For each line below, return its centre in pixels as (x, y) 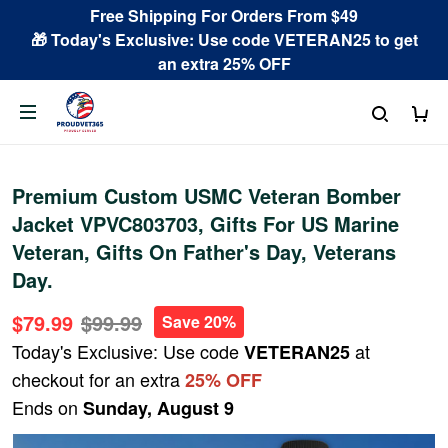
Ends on (47, 407)
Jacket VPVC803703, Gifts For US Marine (205, 223)
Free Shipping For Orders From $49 (224, 15)
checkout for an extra (98, 379)
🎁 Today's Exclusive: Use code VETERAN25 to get (224, 39)
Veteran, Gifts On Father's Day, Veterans (204, 251)
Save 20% (199, 321)
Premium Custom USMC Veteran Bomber (206, 195)
